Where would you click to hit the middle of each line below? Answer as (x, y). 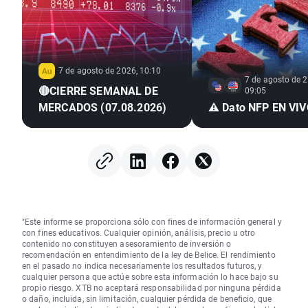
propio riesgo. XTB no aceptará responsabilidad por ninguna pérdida (152, 288)
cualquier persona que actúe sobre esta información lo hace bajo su (150, 277)
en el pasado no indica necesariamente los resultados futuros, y (142, 266)
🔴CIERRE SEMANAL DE (98, 91)
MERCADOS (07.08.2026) (103, 107)
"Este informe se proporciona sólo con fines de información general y (152, 222)
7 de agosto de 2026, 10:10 (110, 70)
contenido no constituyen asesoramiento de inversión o (127, 244)
